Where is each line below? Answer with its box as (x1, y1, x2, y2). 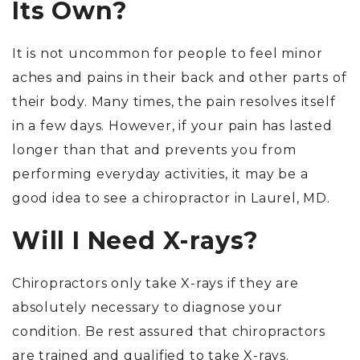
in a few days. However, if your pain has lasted (12, 118, 333, 134)
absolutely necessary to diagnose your (12, 300, 283, 316)
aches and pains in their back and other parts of (12, 70, 347, 86)
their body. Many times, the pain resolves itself (12, 94, 336, 110)
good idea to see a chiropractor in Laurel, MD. (12, 190, 330, 207)
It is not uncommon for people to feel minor (12, 46, 323, 62)
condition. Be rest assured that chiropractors (12, 324, 325, 340)
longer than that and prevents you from (12, 142, 297, 158)
